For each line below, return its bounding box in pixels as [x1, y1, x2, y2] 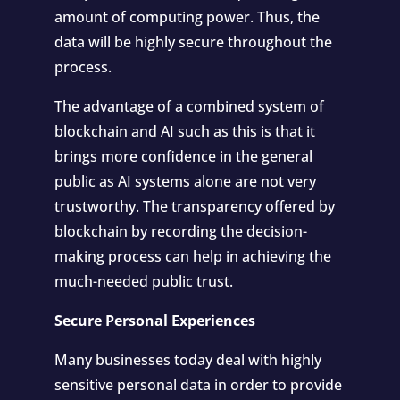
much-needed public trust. [54, 271, 233, 291]
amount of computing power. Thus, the [54, 7, 320, 27]
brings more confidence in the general [54, 146, 312, 166]
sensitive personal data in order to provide [54, 375, 342, 395]
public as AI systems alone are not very [54, 171, 316, 191]
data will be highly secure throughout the [54, 32, 332, 52]
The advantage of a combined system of [54, 96, 324, 116]
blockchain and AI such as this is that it [54, 121, 315, 141]
